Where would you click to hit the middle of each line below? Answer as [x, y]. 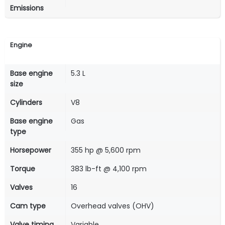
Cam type [28, 206]
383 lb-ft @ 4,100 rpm [109, 169]
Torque [23, 169]
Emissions [27, 8]
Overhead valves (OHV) [113, 206]
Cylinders [26, 103]
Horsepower [31, 150]
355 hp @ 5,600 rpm [106, 150]
